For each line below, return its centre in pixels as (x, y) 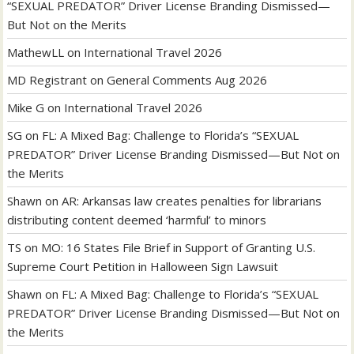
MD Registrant (47, 79)
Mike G (26, 107)
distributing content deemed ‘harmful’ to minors (137, 219)
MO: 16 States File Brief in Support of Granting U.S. (179, 247)
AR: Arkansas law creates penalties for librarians (192, 200)
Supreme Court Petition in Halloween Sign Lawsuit (143, 266)
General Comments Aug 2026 (187, 79)
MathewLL (36, 52)
